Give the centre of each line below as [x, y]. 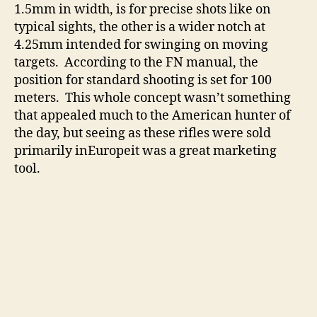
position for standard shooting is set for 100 [143, 81]
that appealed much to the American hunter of [152, 116]
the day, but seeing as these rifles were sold [143, 134]
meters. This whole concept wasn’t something [152, 98]
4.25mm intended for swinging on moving [141, 45]
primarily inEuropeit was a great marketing [145, 151]
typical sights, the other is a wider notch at [140, 28]
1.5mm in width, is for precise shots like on [143, 10]
